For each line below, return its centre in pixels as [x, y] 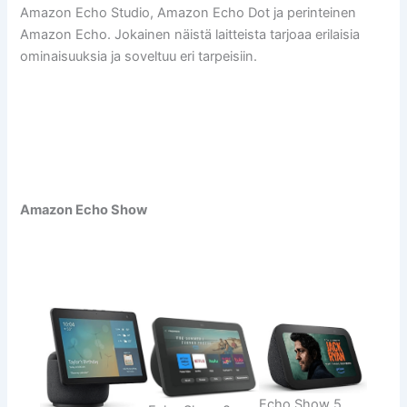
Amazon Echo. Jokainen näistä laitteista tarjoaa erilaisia [190, 34]
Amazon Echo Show [84, 209]
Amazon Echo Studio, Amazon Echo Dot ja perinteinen [189, 12]
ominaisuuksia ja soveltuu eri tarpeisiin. [139, 56]
